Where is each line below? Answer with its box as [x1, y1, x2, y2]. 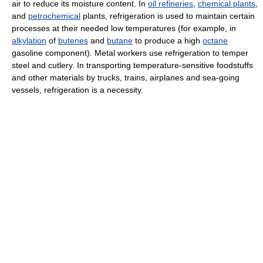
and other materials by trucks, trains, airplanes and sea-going [12, 73, 240, 83]
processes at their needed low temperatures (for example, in [12, 23, 236, 33]
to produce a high [133, 36, 203, 46]
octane [203, 36, 228, 46]
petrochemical [28, 11, 80, 21]
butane [107, 36, 133, 46]
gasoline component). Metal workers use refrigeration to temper [12, 48, 248, 58]
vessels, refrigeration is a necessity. [12, 85, 143, 95]
